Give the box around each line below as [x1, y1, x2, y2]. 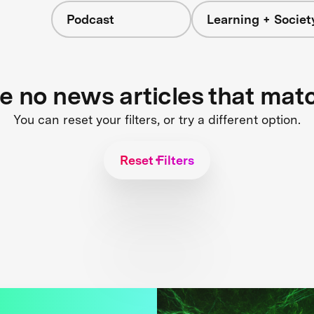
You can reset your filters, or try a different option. [13, 111, 301, 127]
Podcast [66, 12, 114, 27]
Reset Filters [120, 152, 194, 168]
